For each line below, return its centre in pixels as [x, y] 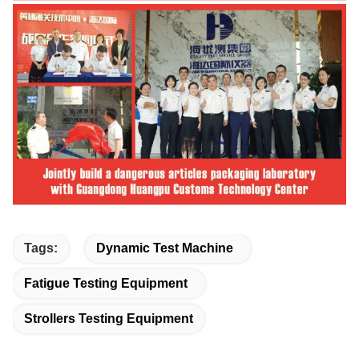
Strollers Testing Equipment [109, 319]
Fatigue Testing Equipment [106, 284]
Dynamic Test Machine [165, 248]
